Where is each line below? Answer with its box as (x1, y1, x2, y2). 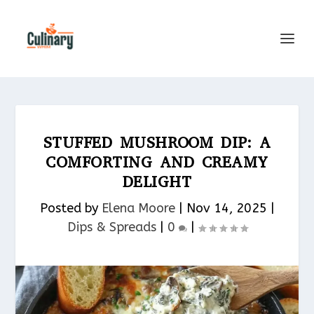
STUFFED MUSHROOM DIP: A (43, 132, 271, 153)
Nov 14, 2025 (186, 200, 267, 216)
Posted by (39, 200, 102, 216)
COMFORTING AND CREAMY (46, 152, 268, 172)
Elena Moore (101, 200, 175, 216)
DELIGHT (122, 172, 192, 192)
